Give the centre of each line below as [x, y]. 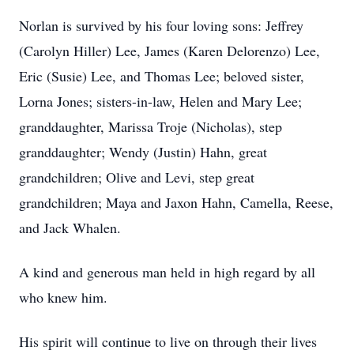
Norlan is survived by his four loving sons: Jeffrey [161, 25]
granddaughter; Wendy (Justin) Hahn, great [143, 152]
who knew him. [66, 297]
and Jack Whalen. [72, 228]
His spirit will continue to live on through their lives [168, 341]
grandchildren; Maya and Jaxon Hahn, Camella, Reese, [176, 202]
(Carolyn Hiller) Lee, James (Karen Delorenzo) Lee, [169, 51]
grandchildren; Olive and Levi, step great [137, 177]
